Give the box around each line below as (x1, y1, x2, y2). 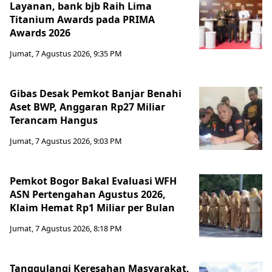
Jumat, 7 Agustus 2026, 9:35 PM (10, 47, 122, 59)
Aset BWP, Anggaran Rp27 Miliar (10, 100, 165, 114)
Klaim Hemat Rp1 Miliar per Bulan (10, 200, 177, 214)
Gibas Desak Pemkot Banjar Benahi (10, 86, 182, 100)
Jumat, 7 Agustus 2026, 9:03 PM (10, 135, 122, 146)
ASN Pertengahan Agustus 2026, (10, 187, 166, 201)
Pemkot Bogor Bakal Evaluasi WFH (10, 174, 177, 188)
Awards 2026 (10, 25, 70, 39)
